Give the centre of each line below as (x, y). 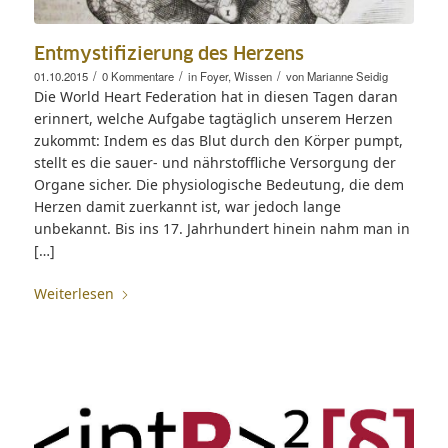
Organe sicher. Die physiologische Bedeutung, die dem (218, 184)
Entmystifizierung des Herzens (168, 55)
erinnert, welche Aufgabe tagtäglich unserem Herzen (213, 118)
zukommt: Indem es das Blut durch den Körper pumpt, (218, 140)
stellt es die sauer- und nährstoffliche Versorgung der (214, 162)
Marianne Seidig (347, 76)
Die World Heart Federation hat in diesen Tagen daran (215, 96)
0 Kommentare (137, 76)
